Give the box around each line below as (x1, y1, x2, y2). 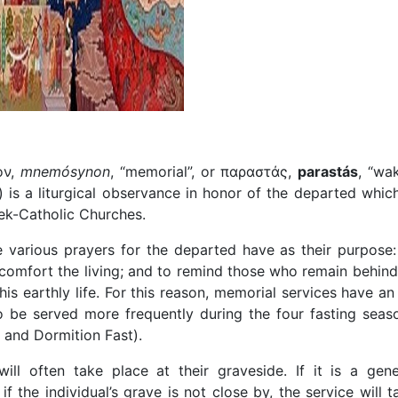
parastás (298, 162, 359, 180)
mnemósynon (20, 162, 111, 180)
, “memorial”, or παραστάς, (110, 162, 298, 180)
